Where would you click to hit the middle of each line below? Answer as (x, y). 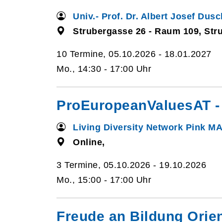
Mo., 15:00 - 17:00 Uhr (104, 180)
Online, (89, 142)
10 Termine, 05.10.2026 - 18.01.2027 (134, 54)
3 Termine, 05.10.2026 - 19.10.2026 (131, 165)
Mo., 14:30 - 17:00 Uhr (104, 69)
